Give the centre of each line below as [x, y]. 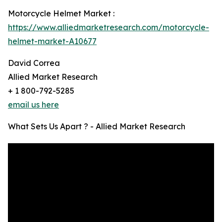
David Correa [34, 63]
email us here [33, 105]
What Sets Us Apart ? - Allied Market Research [97, 127]
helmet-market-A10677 [52, 41]
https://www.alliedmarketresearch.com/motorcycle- [109, 28]
